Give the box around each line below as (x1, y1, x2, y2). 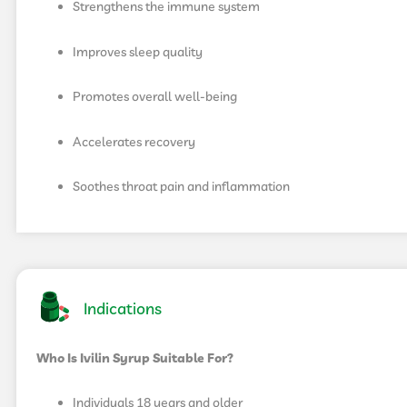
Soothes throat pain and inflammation (73, 177, 290, 196)
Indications (84, 299, 163, 323)
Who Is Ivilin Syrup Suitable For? (36, 349, 233, 368)
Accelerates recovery (73, 133, 195, 152)
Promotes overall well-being (73, 88, 237, 107)
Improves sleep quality (73, 43, 203, 62)
